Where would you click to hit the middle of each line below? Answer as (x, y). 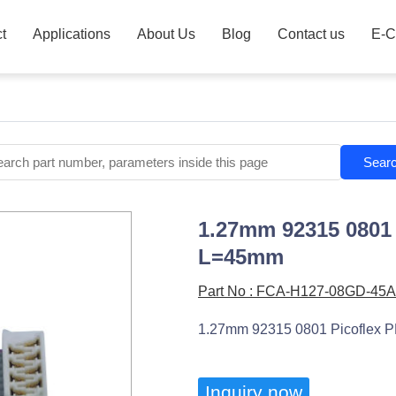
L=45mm (241, 257)
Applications (71, 34)
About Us (166, 34)
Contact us (311, 34)
